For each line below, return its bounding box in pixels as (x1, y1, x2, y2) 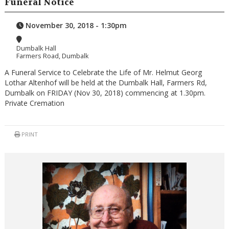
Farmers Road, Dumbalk (16, 51, 89, 61)
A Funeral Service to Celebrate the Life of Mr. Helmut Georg (4, 67, 202, 77)
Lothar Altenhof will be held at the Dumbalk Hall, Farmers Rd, (4, 77, 207, 87)
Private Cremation (4, 98, 64, 108)
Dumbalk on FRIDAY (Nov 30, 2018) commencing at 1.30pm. (4, 87, 205, 98)
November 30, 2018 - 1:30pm (24, 20, 127, 31)
